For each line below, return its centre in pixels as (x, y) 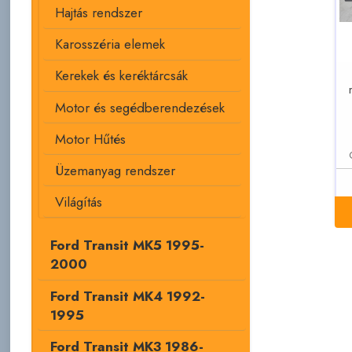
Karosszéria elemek (110, 44)
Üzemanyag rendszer (115, 170)
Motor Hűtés (91, 139)
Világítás (79, 202)
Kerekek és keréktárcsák (122, 76)
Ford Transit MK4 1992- (127, 296)
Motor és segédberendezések (140, 107)
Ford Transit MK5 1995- (127, 245)
